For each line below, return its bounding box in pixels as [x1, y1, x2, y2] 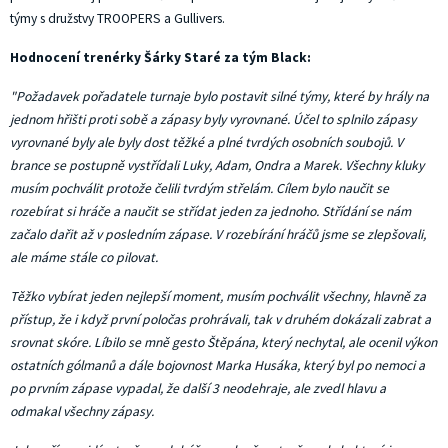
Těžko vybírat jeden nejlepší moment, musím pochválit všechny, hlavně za [10, 288, 426, 305]
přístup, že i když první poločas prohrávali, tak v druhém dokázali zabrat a [10, 311, 431, 328]
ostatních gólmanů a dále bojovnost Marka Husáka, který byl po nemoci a [10, 357, 425, 374]
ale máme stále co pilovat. [10, 249, 158, 266]
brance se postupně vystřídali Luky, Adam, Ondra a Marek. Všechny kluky [10, 157, 424, 174]
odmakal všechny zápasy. [10, 403, 154, 420]
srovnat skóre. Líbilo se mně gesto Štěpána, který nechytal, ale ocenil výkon [10, 334, 437, 351]
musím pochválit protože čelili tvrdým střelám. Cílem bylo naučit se [10, 180, 389, 197]
